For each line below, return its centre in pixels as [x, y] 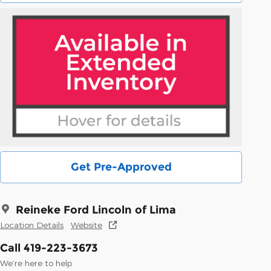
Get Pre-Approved [121, 167]
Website [87, 224]
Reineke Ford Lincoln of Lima [96, 210]
